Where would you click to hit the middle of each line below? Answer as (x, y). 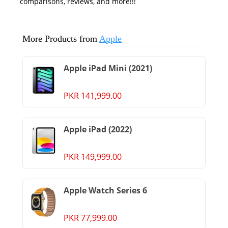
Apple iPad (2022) (98, 129)
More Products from (61, 39)
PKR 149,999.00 (93, 157)
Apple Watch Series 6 (105, 190)
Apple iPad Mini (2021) (108, 68)
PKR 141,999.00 (93, 96)
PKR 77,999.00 (90, 218)
